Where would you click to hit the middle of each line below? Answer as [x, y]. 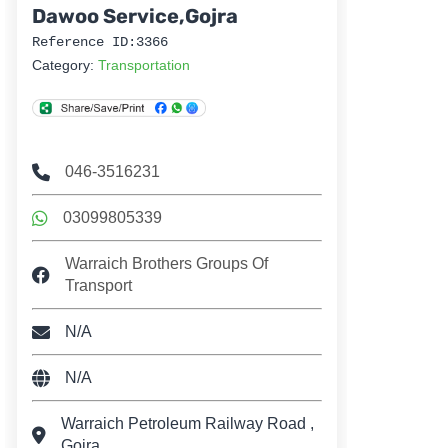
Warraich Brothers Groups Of [166, 264]
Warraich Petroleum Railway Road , [187, 424]
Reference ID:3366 [100, 42]
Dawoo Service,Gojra [135, 16]
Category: [65, 65]
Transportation [144, 65]
